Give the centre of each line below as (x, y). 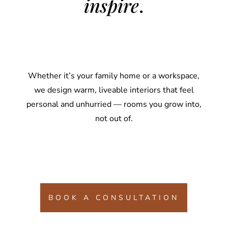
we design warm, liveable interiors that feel (114, 90)
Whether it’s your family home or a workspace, (114, 76)
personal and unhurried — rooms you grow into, (114, 104)
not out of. (114, 119)
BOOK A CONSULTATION (114, 198)
